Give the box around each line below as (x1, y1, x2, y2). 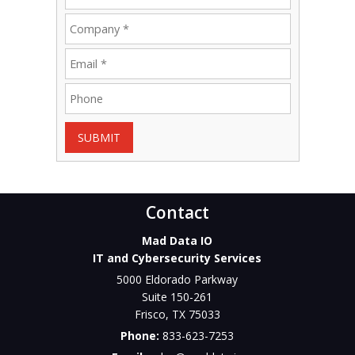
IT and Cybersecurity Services (93, 250, 262, 266)
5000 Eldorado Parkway (116, 272, 239, 288)
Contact (145, 201, 209, 224)
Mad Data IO (142, 233, 213, 249)
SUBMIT (77, 130, 120, 146)
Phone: (120, 328, 163, 344)
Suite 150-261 (142, 289, 213, 305)
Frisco (134, 307, 166, 323)
